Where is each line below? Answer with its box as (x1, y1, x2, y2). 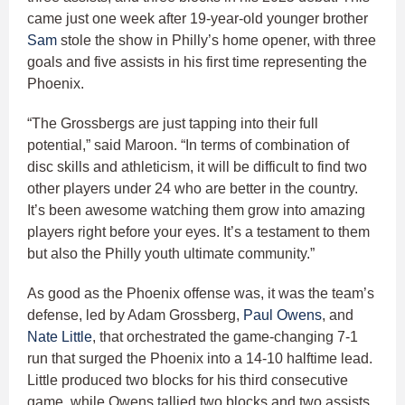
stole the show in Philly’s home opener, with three (57, 32, 376, 48)
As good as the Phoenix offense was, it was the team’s (27, 285, 374, 301)
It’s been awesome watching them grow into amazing (27, 202, 365, 218)
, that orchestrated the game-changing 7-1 (92, 328, 358, 344)
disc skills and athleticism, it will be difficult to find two (27, 158, 367, 174)
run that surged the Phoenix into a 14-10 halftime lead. (27, 350, 372, 366)
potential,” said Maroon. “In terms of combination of (27, 137, 349, 153)
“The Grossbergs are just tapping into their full (27, 115, 318, 131)
